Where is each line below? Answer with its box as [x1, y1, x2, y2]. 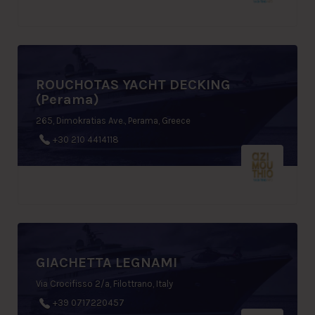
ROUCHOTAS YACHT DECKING [36, 76, 231, 93]
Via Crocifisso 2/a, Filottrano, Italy [36, 278, 173, 289]
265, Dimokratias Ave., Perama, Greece [36, 115, 191, 126]
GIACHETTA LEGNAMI [36, 254, 177, 271]
